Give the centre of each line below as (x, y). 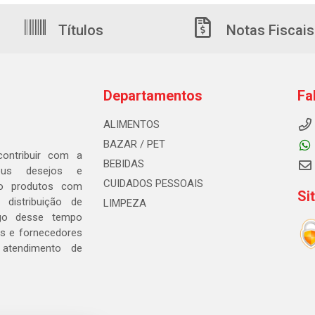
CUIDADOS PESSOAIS (153, 184)
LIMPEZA (124, 203)
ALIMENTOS (131, 124)
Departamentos (153, 96)
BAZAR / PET (134, 144)
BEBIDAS (123, 164)
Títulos (79, 30)
